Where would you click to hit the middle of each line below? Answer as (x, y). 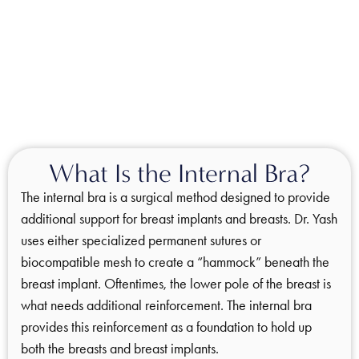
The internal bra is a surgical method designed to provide (175, 198)
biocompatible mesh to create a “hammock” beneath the (175, 262)
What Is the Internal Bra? (179, 174)
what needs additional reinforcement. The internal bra (166, 306)
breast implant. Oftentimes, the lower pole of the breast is (176, 284)
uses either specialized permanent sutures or (141, 241)
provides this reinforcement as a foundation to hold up (166, 327)
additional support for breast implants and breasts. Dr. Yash (179, 219)
